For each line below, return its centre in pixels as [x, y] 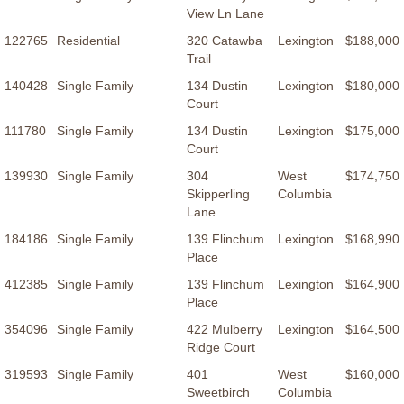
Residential [88, 41]
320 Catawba [225, 41]
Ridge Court [221, 348]
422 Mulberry [225, 330]
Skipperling [218, 194]
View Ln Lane [225, 14]
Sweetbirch [218, 393]
